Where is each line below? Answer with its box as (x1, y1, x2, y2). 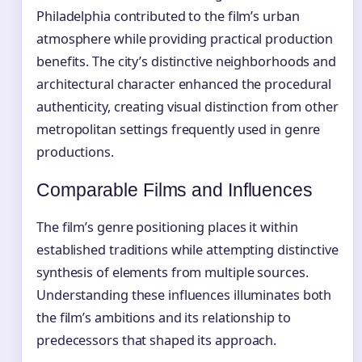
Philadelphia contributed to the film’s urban (36, 7, 300, 26)
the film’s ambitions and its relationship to (36, 308, 291, 326)
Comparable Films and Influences (36, 179, 313, 200)
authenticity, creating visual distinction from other (36, 98, 339, 116)
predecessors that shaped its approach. (36, 330, 277, 349)
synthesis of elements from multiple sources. (36, 263, 309, 281)
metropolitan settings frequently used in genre (36, 120, 321, 139)
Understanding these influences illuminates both (36, 285, 332, 304)
